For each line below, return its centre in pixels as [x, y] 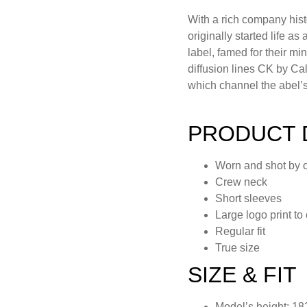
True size [237, 247]
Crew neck [241, 182]
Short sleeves [248, 198]
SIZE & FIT [242, 274]
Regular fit [240, 231]
